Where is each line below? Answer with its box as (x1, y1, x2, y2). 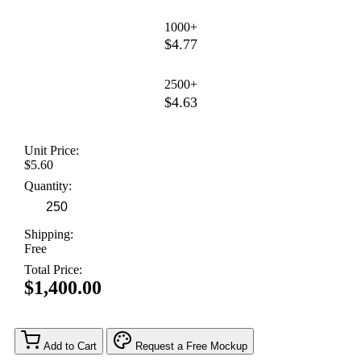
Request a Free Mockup (135, 340, 247, 353)
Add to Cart (44, 340, 97, 353)
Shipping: (24, 227, 73, 242)
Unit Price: (24, 143, 79, 158)
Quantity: (24, 179, 72, 193)
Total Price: (24, 263, 82, 277)
